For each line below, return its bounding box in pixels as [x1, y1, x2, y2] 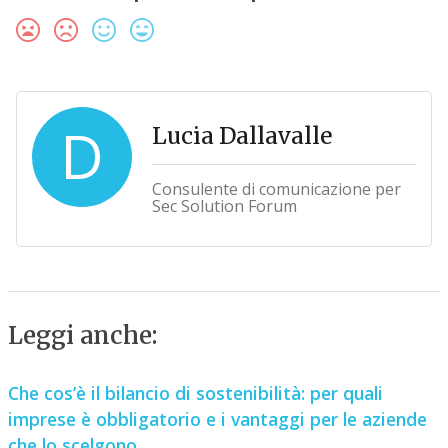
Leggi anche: [7, 320, 158, 352]
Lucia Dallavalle [151, 121, 332, 151]
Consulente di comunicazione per [151, 178, 401, 201]
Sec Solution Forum [151, 195, 297, 218]
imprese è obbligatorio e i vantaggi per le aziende [7, 407, 427, 432]
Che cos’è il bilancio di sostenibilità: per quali [7, 381, 383, 406]
